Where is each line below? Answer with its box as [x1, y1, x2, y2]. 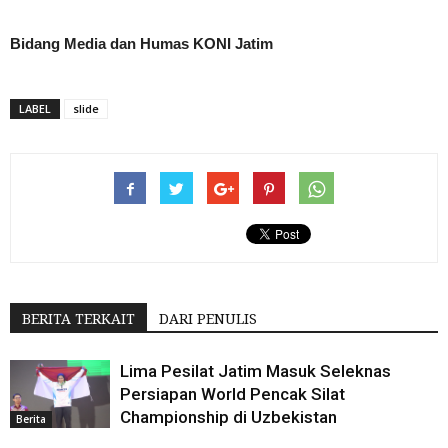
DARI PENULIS [159, 310, 257, 327]
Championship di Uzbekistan [120, 406, 337, 427]
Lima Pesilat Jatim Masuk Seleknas [120, 360, 391, 381]
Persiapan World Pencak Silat [120, 383, 345, 404]
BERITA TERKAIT [22, 310, 135, 327]
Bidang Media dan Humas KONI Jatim [10, 34, 273, 52]
